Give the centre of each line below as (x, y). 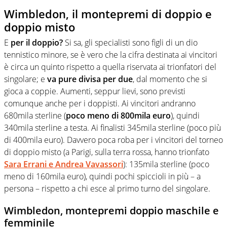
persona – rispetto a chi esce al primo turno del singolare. (107, 188)
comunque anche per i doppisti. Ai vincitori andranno (100, 103)
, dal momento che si (170, 79)
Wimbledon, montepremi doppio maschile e (111, 210)
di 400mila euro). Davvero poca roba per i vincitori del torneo (113, 140)
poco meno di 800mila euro (118, 115)
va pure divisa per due (90, 79)
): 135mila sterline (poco (166, 164)
